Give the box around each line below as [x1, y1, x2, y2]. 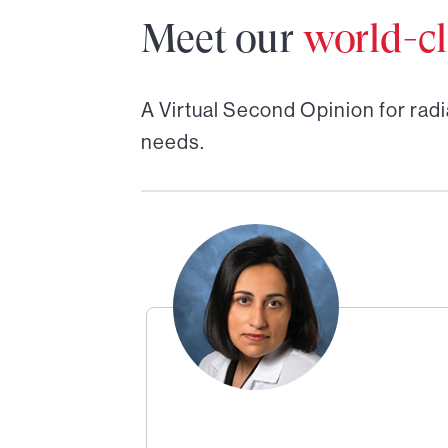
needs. [140, 129, 205, 154]
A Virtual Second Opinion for [140, 97, 410, 122]
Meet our [140, 15, 303, 61]
